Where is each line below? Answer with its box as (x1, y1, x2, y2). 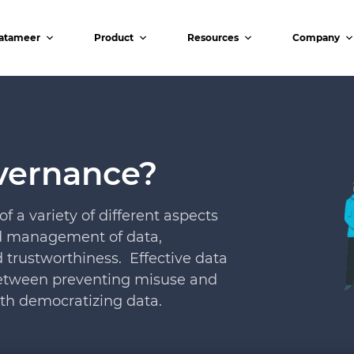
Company (292, 32, 340, 43)
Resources (187, 32, 239, 43)
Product (94, 32, 134, 43)
